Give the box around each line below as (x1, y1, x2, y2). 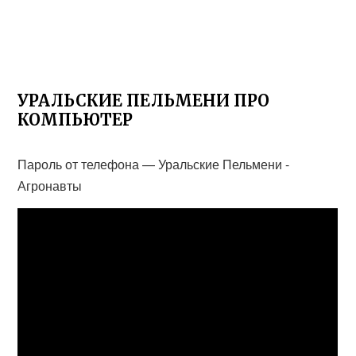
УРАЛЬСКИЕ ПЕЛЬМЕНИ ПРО (17, 91, 270, 110)
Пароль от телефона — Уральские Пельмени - (17, 155, 290, 173)
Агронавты (17, 176, 83, 195)
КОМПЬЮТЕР (17, 110, 133, 130)
